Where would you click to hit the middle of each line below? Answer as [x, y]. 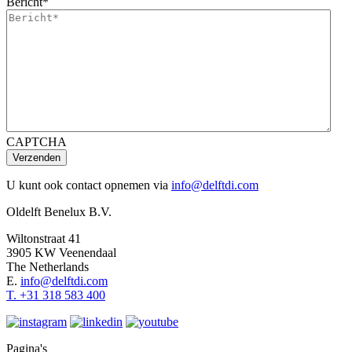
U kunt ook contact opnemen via [89, 185]
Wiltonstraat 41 [44, 238]
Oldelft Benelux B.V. [59, 211]
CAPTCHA [37, 141]
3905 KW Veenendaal [61, 252]
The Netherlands [48, 266]
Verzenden [37, 157]
